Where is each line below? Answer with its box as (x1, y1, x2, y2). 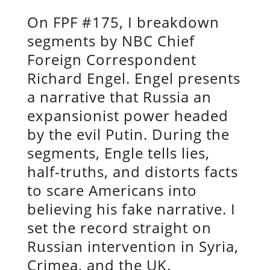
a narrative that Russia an (27, 86, 212, 107)
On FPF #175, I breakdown (27, 11, 219, 32)
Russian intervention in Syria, (27, 236, 239, 256)
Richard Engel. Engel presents (27, 67, 240, 88)
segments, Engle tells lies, (27, 142, 210, 163)
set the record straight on (27, 217, 212, 237)
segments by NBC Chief (27, 30, 195, 51)
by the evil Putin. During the (27, 124, 230, 144)
